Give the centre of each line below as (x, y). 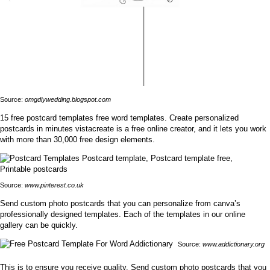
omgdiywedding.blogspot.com (68, 99)
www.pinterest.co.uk (54, 185)
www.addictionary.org (234, 244)
